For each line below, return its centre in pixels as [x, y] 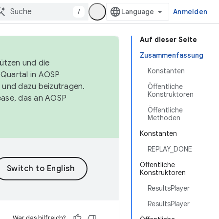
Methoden [164, 118]
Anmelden [190, 12]
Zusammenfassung [172, 55]
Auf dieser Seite [168, 40]
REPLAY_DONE [170, 149]
